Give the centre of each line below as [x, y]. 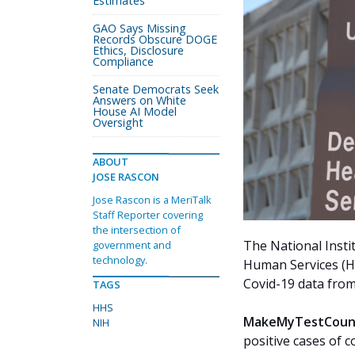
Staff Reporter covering [148, 215]
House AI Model [135, 111]
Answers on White [139, 100]
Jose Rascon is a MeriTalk [152, 200]
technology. [120, 260]
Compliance [123, 61]
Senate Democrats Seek [156, 89]
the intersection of [137, 230]
